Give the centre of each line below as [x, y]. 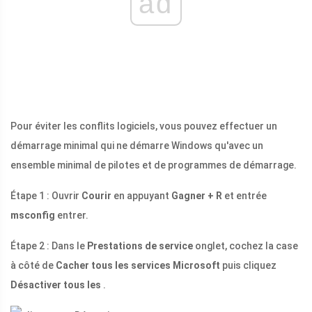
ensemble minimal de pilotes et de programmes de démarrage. [154, 165]
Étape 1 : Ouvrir [46, 196]
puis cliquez [248, 266]
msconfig [33, 216]
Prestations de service [140, 246]
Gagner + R [197, 196]
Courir [96, 196]
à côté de [33, 266]
